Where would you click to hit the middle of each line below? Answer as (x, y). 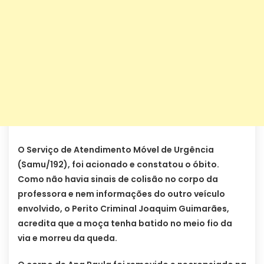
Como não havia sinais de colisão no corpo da (118, 179)
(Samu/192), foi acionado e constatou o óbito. (118, 165)
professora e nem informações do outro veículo (121, 194)
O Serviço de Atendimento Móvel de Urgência (116, 150)
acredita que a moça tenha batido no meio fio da (125, 224)
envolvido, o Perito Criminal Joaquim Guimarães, (123, 209)
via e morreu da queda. (67, 238)
